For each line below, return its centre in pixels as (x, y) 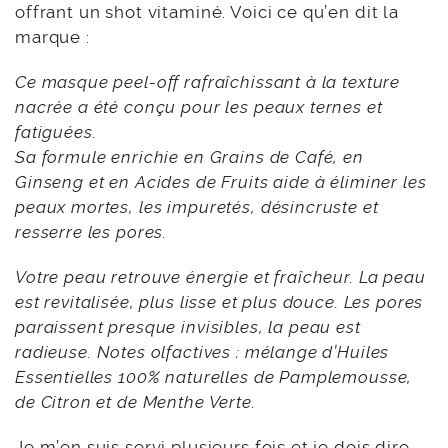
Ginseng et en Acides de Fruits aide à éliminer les (221, 182)
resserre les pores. (91, 232)
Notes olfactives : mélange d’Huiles (243, 352)
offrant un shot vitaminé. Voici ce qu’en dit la (207, 12)
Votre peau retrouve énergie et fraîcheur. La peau (220, 277)
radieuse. (56, 352)
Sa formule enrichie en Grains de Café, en (189, 157)
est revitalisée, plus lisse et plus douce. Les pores (219, 302)
